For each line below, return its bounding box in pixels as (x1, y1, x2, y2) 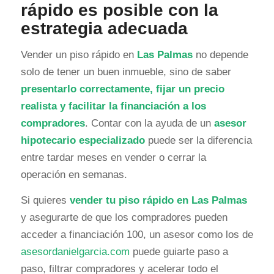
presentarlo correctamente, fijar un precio (20, 83, 224, 95)
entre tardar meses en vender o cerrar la (20, 151, 206, 163)
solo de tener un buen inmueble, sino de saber (20, 65, 231, 78)
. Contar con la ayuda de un (84, 117, 214, 129)
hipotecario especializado (20, 134, 145, 146)
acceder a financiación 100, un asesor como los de (20, 229, 253, 241)
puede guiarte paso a (129, 246, 228, 258)
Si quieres (20, 194, 70, 207)
